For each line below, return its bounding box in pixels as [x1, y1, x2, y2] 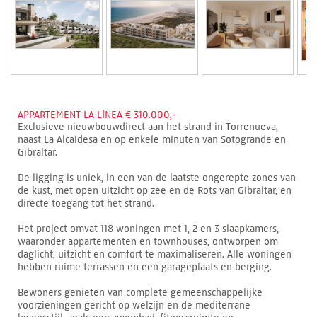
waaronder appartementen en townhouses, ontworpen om [18, 236, 278, 248]
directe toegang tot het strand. [18, 197, 154, 210]
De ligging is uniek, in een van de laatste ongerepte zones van [18, 172, 296, 185]
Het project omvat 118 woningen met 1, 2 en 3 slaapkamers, [18, 223, 279, 236]
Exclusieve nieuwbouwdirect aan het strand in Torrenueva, [18, 121, 278, 134]
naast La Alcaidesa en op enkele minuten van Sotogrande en [18, 134, 286, 146]
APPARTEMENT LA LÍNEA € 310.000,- [18, 109, 175, 122]
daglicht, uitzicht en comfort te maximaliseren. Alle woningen [18, 248, 292, 261]
